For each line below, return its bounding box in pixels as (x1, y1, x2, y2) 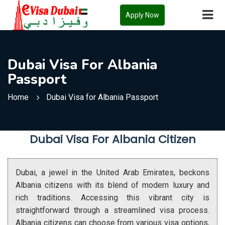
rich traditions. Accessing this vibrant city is (16, 192, 209, 202)
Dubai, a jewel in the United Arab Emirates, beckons (16, 167, 209, 177)
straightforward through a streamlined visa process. (16, 205, 209, 215)
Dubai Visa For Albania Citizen (29, 131, 196, 147)
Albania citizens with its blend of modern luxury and (16, 180, 209, 190)
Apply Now (126, 11, 159, 19)
